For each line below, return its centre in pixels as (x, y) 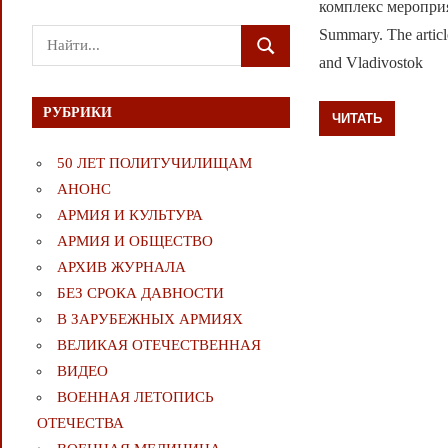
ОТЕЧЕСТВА (80, 423)
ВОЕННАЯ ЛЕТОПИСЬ (135, 397)
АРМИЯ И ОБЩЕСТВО (134, 241)
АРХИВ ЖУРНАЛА (121, 267)
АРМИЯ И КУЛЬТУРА (129, 215)
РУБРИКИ (78, 112)
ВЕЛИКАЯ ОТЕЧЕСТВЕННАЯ (158, 345)
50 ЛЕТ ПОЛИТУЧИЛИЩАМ (154, 163)
